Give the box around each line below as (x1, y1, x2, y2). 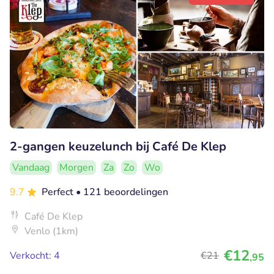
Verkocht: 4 (10, 248, 60, 262)
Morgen (59, 160, 94, 174)
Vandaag (12, 160, 50, 174)
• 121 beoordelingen (76, 185, 168, 199)
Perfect (42, 185, 76, 199)
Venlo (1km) (24, 224, 78, 238)
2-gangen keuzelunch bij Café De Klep (10, 138, 226, 155)
